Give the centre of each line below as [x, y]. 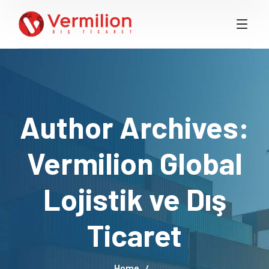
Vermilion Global [134, 163]
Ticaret [134, 235]
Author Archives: [134, 127]
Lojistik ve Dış [134, 199]
